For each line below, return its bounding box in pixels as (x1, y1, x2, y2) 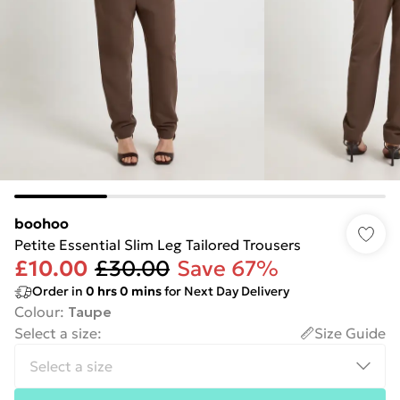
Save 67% (177, 255, 279, 282)
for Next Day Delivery (162, 283, 289, 299)
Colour (14, 303, 60, 321)
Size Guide (314, 324, 386, 342)
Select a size (14, 324, 97, 342)
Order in (32, 283, 86, 299)
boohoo (14, 214, 69, 232)
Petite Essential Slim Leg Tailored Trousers (14, 236, 301, 254)
